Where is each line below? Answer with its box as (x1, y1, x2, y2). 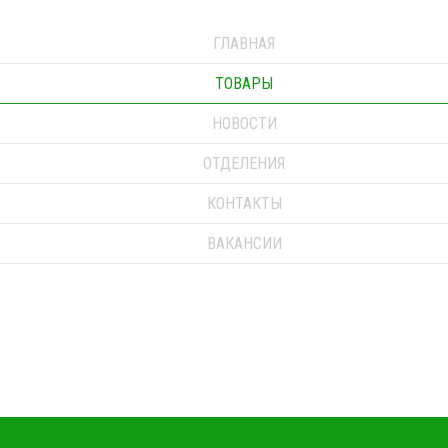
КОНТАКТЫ (206, 194, 282, 213)
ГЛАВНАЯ (213, 34, 275, 53)
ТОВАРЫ (215, 74, 273, 93)
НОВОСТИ (211, 114, 277, 133)
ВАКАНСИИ (206, 234, 282, 253)
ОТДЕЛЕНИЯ (203, 154, 285, 173)
